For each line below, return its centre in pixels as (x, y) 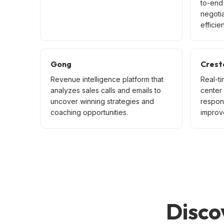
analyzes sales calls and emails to (106, 90)
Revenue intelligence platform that (107, 79)
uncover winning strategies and (102, 101)
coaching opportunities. (89, 112)
